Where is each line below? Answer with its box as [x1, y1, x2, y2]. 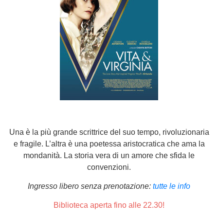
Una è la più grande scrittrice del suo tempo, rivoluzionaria [9, 128, 209, 136]
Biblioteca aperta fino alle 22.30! [54, 201, 164, 209]
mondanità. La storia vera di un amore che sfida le [23, 151, 195, 160]
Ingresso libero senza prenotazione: [28, 182, 153, 190]
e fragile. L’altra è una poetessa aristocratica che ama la [13, 140, 205, 148]
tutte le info [153, 182, 190, 190]
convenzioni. [87, 163, 131, 171]
